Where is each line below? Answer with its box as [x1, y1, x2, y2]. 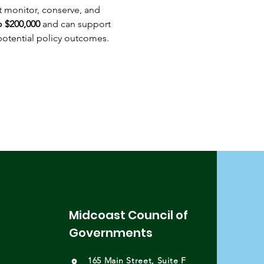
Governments [68, 225, 153, 241]
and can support [39, 18, 113, 29]
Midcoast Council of [68, 207, 190, 223]
